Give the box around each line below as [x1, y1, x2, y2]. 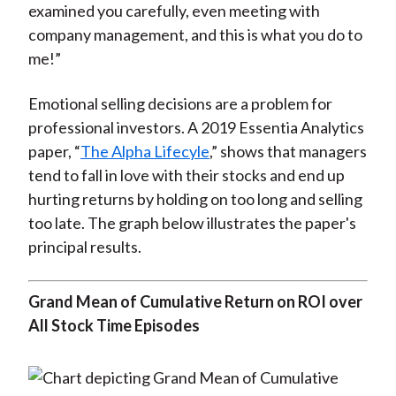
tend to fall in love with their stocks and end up [27, 165, 345, 186]
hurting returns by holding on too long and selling [27, 189, 362, 209]
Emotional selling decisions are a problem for [27, 94, 332, 114]
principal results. [27, 237, 141, 257]
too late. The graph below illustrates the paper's [27, 213, 356, 233]
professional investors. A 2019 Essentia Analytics [27, 118, 364, 138]
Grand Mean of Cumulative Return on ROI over [27, 292, 362, 312]
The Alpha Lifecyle [80, 141, 209, 162]
